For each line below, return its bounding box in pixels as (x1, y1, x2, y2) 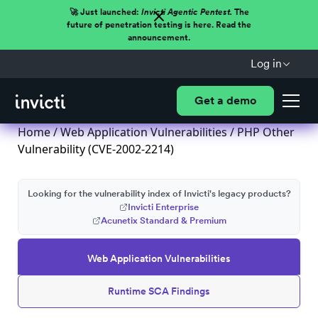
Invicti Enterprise (128, 202, 199, 212)
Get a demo (194, 94, 256, 107)
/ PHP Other (227, 124, 295, 140)
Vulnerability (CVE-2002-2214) (18, 141, 174, 157)
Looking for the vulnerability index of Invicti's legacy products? (27, 188, 291, 199)
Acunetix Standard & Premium (100, 215, 226, 226)
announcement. (128, 33, 190, 43)
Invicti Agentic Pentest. (141, 7, 232, 17)
